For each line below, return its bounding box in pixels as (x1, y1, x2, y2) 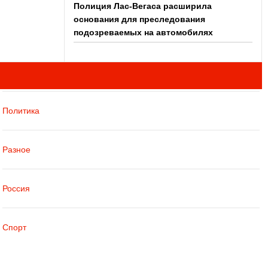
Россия (2, 184, 31, 193)
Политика (2, 106, 40, 115)
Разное (2, 145, 31, 154)
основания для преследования (73, 14, 205, 24)
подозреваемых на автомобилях (73, 28, 213, 37)
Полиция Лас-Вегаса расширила (73, 1, 212, 11)
